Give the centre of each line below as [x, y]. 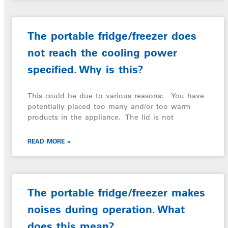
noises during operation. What [106, 209]
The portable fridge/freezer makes [116, 193]
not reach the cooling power [102, 53]
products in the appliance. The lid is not [101, 117]
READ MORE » [49, 141]
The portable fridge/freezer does [112, 36]
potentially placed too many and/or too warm [109, 106]
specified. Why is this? [85, 69]
